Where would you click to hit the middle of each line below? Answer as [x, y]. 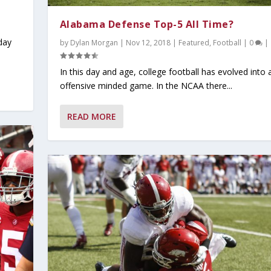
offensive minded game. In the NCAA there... [146, 85]
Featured [194, 42]
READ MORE [91, 116]
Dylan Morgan [94, 42]
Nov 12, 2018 [148, 42]
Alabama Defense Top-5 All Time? [147, 24]
